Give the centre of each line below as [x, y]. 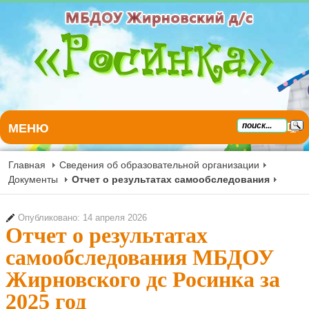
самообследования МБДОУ [140, 257]
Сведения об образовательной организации [159, 165]
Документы [33, 179]
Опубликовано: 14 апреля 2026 [82, 218]
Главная [27, 165]
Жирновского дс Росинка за [143, 279]
